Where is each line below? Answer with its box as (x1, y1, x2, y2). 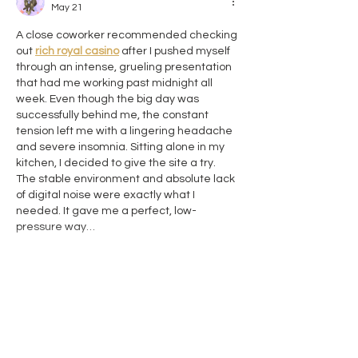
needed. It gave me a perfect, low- (16, 205, 197, 217)
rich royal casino (35, 46, 119, 58)
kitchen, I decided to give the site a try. (16, 157, 218, 169)
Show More (16, 265, 73, 277)
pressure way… (16, 221, 95, 233)
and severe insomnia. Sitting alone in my (16, 141, 227, 153)
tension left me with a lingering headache (16, 125, 235, 137)
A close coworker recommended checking (16, 30, 240, 42)
